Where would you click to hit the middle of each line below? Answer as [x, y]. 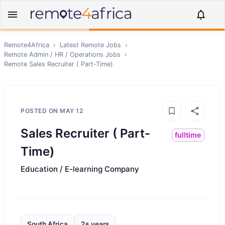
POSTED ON [40, 111]
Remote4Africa [27, 45]
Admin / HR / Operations [66, 54]
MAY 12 [71, 111]
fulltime [188, 135]
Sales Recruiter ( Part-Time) [71, 64]
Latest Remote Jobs [90, 45]
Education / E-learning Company [80, 169]
